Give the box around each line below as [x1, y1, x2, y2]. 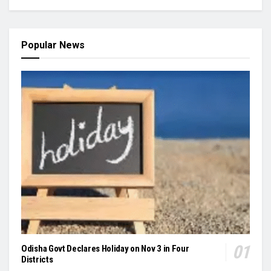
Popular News [21, 39, 85, 51]
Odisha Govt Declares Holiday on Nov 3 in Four [21, 243, 189, 255]
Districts [21, 254, 53, 266]
